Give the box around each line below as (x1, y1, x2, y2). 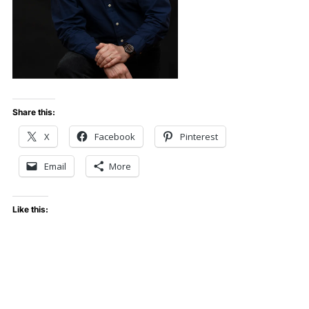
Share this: (12, 107, 55, 118)
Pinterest (179, 130, 218, 143)
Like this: (12, 204, 48, 215)
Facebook (94, 130, 135, 143)
